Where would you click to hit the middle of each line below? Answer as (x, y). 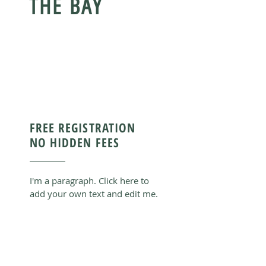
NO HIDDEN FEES (75, 142)
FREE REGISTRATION (83, 128)
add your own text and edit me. (94, 194)
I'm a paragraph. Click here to (89, 180)
